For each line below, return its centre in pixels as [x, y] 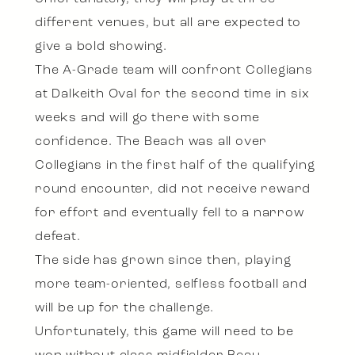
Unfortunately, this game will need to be [164, 332]
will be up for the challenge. [125, 309]
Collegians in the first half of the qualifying [175, 166]
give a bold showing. [101, 47]
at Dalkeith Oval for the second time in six [172, 95]
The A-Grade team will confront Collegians [174, 71]
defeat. [58, 237]
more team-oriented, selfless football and [171, 285]
